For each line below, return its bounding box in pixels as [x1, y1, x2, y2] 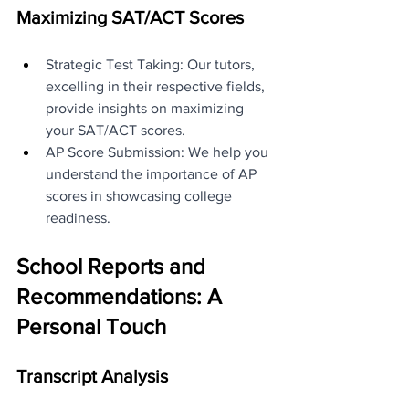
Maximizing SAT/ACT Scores [16, 6, 244, 27]
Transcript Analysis [16, 365, 168, 386]
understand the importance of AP [46, 165, 260, 182]
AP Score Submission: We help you [46, 143, 272, 160]
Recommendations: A [16, 283, 227, 309]
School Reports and [16, 253, 211, 278]
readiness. [46, 209, 110, 225]
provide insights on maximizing [46, 100, 247, 116]
